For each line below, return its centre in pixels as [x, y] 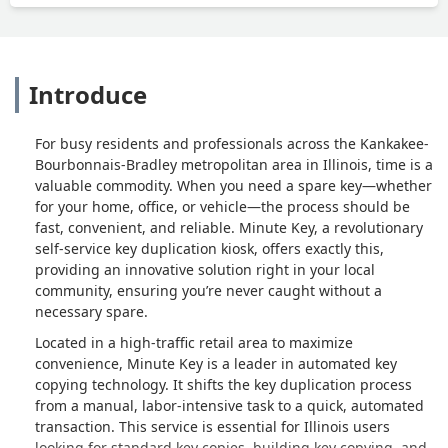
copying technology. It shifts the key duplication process [223, 384]
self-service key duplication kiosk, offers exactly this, [209, 248]
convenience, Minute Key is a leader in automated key [216, 363]
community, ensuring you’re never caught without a [208, 290]
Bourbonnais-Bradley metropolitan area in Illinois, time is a [234, 164]
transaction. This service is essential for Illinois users [212, 426]
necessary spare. [91, 311]
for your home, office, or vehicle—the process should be [222, 206]
